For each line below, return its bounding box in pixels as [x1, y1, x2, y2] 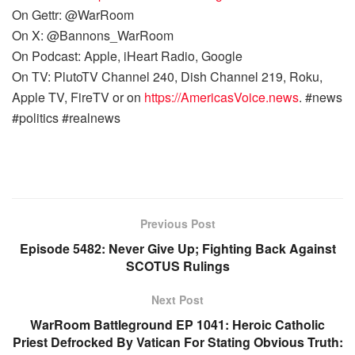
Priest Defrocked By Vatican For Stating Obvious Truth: [12, 333, 343, 351]
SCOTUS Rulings [125, 257, 230, 275]
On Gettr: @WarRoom [12, 6, 134, 24]
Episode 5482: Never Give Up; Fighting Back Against [19, 239, 336, 258]
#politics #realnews [12, 109, 124, 127]
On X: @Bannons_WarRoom [12, 26, 174, 44]
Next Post [151, 292, 204, 307]
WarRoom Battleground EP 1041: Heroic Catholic [30, 315, 325, 334]
